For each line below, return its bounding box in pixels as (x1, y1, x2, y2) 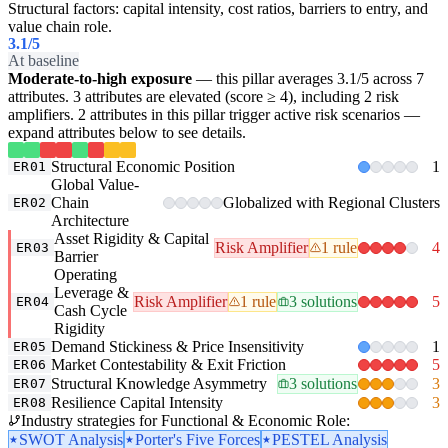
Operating (54, 265, 118, 283)
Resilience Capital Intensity (51, 393, 224, 411)
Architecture (51, 211, 130, 229)
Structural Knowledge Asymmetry (51, 374, 268, 392)
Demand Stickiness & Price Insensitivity (51, 337, 305, 355)
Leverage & (54, 283, 130, 301)
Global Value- (51, 175, 140, 193)
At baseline (8, 51, 79, 69)
